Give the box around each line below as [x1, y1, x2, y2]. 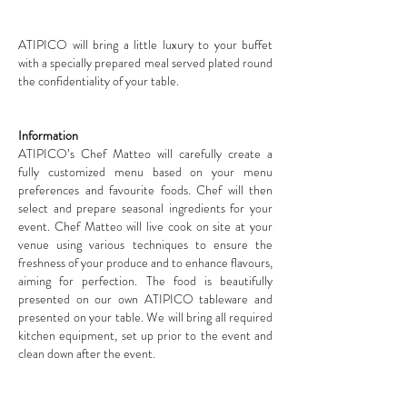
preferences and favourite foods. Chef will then [18, 181, 273, 199]
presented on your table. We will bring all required [18, 308, 273, 326]
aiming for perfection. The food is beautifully [18, 272, 273, 290]
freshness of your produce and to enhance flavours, [18, 253, 273, 272]
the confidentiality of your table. [18, 72, 179, 90]
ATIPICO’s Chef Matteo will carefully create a [18, 144, 273, 163]
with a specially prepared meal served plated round [18, 54, 273, 72]
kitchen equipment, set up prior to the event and [18, 326, 273, 344]
